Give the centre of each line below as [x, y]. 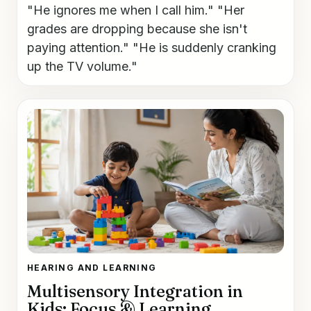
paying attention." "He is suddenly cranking [152, 47]
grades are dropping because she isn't [137, 28]
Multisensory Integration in [135, 291]
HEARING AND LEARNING [92, 267]
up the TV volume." [82, 66]
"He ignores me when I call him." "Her [136, 10]
